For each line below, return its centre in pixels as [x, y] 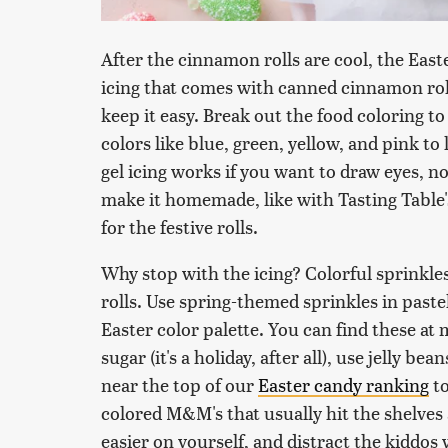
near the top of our [179, 384]
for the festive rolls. [179, 226]
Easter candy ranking [343, 384]
